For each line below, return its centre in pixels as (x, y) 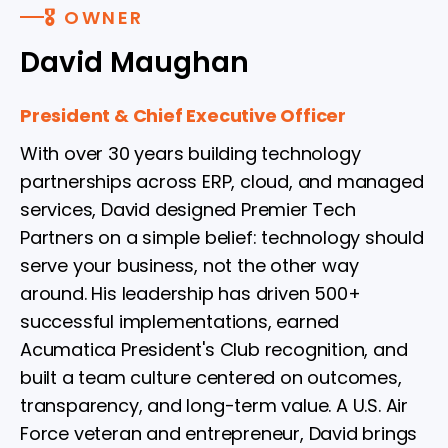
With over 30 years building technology (190, 153)
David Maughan (134, 62)
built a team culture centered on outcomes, (211, 377)
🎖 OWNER (94, 17)
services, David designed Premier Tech (188, 209)
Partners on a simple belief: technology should (222, 237)
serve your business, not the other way (189, 265)
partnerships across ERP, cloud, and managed (222, 181)
